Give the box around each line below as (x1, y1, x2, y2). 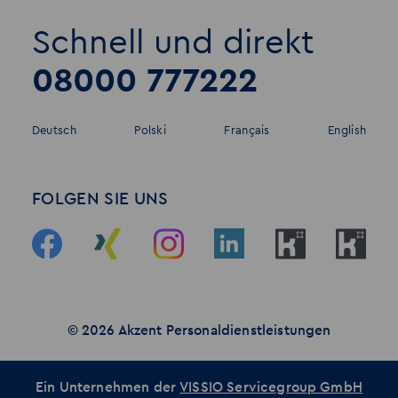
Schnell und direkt (31, 25, 314, 60)
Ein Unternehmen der (36, 380, 180, 395)
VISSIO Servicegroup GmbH (179, 380, 362, 395)
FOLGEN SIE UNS (31, 190, 169, 208)
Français (224, 123, 270, 136)
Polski (134, 123, 166, 136)
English (328, 123, 367, 136)
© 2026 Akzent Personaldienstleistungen (67, 323, 331, 338)
